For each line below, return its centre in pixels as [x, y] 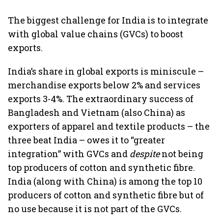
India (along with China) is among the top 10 [105, 181]
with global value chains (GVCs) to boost [96, 34]
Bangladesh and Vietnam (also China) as [96, 112]
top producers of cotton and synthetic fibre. [101, 167]
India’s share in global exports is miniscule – [106, 71]
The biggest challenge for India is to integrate [108, 20]
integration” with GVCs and [69, 154]
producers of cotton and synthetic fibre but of [106, 195]
